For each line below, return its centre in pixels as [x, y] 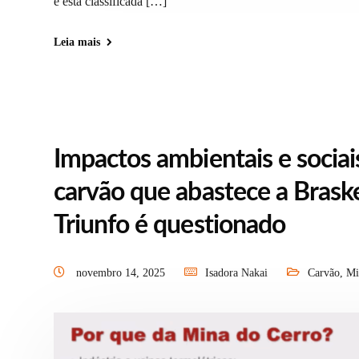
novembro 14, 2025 [122, 273]
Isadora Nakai [236, 273]
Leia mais [77, 42]
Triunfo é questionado [169, 226]
